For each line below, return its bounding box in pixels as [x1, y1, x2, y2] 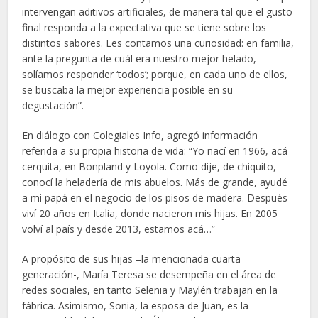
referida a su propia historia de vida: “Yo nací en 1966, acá [22, 143, 288, 158]
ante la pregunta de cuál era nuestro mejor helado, [22, 51, 257, 65]
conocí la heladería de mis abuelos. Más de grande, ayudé [22, 175, 288, 189]
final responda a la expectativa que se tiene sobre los [22, 20, 267, 34]
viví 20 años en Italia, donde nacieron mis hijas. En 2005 [22, 206, 278, 220]
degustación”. [22, 98, 84, 112]
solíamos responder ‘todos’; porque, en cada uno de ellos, [22, 67, 288, 81]
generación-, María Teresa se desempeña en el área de [22, 267, 277, 281]
